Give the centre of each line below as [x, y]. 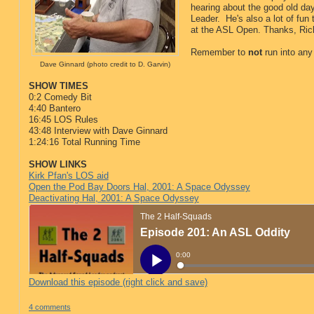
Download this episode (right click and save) [118, 282]
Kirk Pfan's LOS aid [68, 176]
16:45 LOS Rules [63, 120]
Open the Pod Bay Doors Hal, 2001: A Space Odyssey [139, 187]
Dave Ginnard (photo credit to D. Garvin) [105, 64]
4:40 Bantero [54, 109]
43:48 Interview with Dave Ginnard [98, 131]
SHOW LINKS [57, 165]
